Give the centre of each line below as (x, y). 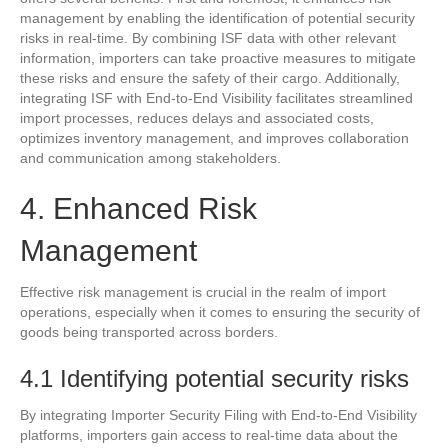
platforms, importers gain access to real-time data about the (209, 434)
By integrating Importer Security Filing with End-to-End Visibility (218, 414)
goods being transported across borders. (149, 331)
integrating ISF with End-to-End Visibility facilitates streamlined (216, 97)
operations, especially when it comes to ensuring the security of (220, 311)
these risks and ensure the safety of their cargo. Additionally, (210, 77)
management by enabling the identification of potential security (217, 17)
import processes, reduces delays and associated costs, (197, 117)
